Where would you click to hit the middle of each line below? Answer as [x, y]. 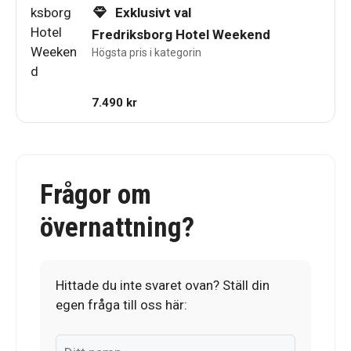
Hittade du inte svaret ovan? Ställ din [163, 285]
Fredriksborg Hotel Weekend [181, 34]
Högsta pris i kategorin [147, 52]
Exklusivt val [152, 13]
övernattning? [117, 227]
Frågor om [96, 194]
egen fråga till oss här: [121, 304]
